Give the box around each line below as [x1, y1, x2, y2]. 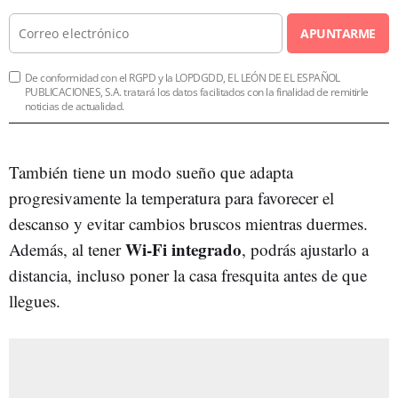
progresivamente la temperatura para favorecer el [9, 186, 334, 209]
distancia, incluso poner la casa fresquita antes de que [9, 263, 367, 286]
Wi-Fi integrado [125, 236, 242, 261]
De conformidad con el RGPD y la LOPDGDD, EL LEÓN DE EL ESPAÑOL [25, 69, 340, 85]
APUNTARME [300, 24, 376, 42]
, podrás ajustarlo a [242, 237, 369, 260]
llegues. [9, 289, 60, 312]
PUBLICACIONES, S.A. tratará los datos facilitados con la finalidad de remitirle [25, 84, 369, 99]
